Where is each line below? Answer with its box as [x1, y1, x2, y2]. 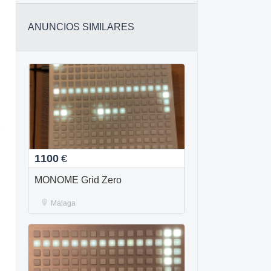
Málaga [51, 199, 76, 207]
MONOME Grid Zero [34, 175, 122, 185]
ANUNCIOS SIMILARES [28, 22, 134, 32]
